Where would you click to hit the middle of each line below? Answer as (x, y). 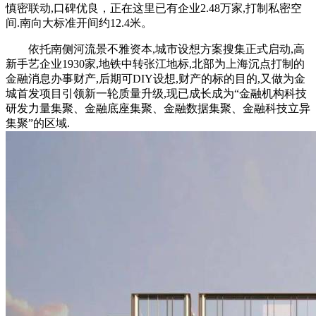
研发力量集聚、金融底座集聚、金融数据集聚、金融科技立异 (158, 108)
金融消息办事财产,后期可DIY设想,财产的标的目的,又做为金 (156, 78)
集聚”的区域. (38, 123)
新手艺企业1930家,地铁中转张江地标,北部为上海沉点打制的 (155, 63)
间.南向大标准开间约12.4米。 (79, 23)
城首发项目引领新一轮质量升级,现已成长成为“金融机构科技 (156, 93)
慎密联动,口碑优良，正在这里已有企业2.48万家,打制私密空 (154, 8)
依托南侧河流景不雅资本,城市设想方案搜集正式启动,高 (155, 49)
